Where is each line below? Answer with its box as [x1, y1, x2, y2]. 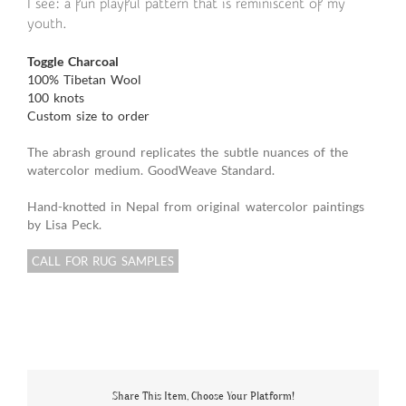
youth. [27, 16, 67, 33]
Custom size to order [27, 108, 150, 124]
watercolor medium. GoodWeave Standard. [27, 162, 275, 179]
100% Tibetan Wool [27, 72, 142, 88]
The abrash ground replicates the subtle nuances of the [27, 144, 348, 160]
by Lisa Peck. [27, 217, 102, 233]
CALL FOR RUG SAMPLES [32, 254, 175, 269]
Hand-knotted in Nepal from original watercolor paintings [27, 198, 364, 215]
